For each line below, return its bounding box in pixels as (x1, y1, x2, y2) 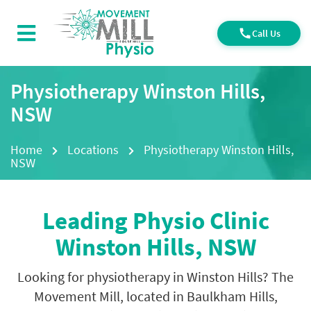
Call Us (251, 26, 280, 40)
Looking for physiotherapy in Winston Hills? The (17, 268, 294, 285)
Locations (67, 142, 119, 158)
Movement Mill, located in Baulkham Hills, (33, 287, 278, 305)
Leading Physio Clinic (42, 205, 269, 236)
